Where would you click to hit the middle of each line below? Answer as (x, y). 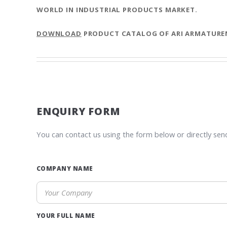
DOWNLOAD (59, 34)
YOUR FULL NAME (66, 215)
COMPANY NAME (65, 168)
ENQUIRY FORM (79, 111)
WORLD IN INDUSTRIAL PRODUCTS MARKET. (117, 10)
